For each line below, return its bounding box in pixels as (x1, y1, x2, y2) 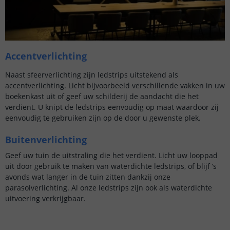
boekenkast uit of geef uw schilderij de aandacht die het (5, 91, 199, 101)
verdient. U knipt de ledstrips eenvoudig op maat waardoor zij (5, 102, 219, 112)
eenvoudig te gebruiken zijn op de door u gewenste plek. (5, 112, 201, 123)
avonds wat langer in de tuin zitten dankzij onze (5, 171, 170, 182)
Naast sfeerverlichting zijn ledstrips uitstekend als (5, 69, 178, 80)
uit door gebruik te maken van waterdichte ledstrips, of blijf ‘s (5, 161, 217, 171)
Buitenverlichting (5, 133, 87, 146)
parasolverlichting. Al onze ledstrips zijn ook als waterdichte (5, 182, 212, 193)
